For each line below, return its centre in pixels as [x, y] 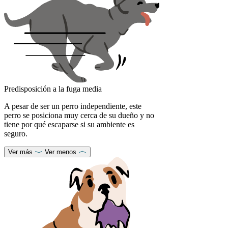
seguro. [16, 133]
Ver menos [61, 152]
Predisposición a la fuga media [53, 89]
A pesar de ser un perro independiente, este [73, 106]
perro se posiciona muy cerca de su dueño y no [79, 115]
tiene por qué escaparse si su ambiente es [69, 124]
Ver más [20, 152]
